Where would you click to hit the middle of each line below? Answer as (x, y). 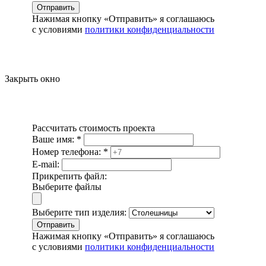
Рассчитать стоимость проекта (94, 128)
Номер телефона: (68, 151)
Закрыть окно (32, 78)
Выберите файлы (67, 186)
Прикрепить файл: (69, 176)
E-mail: (47, 164)
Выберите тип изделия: (79, 212)
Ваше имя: (54, 139)
